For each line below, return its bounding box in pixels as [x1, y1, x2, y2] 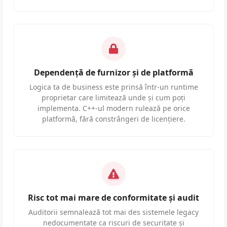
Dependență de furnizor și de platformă [33, 67, 194, 79]
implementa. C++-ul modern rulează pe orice [37, 103, 190, 113]
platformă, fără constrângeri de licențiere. [42, 114, 185, 124]
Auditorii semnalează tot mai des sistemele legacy [28, 207, 199, 217]
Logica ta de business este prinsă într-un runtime [29, 82, 198, 92]
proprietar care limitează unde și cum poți [42, 93, 185, 103]
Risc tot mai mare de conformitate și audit [28, 192, 199, 204]
